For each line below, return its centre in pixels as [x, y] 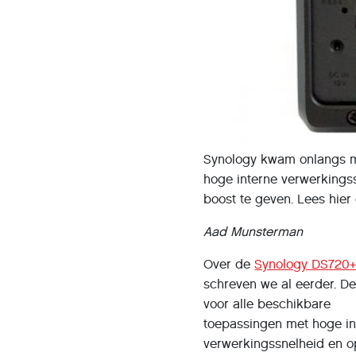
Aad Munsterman [253, 232]
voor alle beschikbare [267, 304]
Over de [229, 264]
